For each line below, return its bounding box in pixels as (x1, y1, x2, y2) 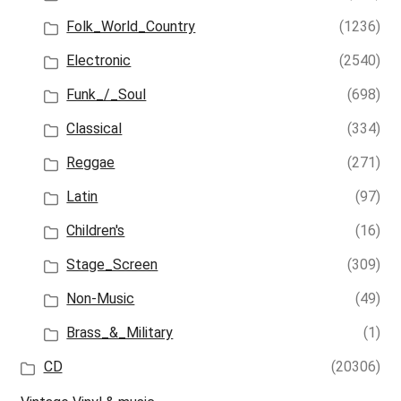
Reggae (66, 154, 115, 172)
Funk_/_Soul (66, 86, 147, 104)
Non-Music (66, 290, 135, 308)
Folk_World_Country (66, 18, 196, 36)
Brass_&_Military (66, 324, 174, 342)
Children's (66, 222, 125, 240)
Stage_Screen (66, 256, 158, 274)
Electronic (66, 52, 132, 70)
